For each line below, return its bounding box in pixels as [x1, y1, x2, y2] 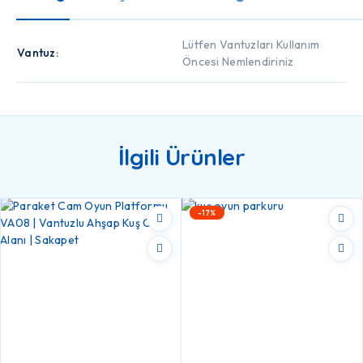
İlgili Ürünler [117, 142, 246, 171]
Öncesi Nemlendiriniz [182, 53, 294, 69]
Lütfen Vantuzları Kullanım [182, 36, 320, 52]
